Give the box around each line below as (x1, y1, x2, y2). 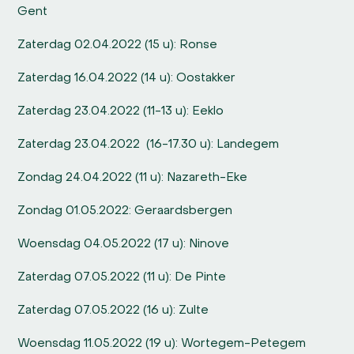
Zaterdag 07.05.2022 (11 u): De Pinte (17, 272, 227, 284)
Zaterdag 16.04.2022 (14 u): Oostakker (17, 73, 236, 85)
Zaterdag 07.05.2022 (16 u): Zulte (17, 305, 209, 317)
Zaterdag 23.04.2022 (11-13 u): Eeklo (17, 106, 224, 118)
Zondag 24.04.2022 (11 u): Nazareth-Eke (17, 172, 248, 184)
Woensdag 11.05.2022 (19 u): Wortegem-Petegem (17, 338, 307, 350)
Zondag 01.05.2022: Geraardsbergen (17, 205, 233, 217)
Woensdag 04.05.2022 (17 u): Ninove (17, 239, 230, 250)
